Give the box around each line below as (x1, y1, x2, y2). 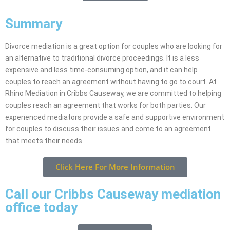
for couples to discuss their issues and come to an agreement (5, 125, 211, 133)
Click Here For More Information (55, 162, 175, 172)
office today (5, 200, 78, 216)
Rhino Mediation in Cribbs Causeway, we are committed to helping (5, 89, 221, 98)
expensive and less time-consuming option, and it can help (5, 66, 198, 74)
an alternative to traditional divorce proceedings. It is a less (5, 54, 199, 63)
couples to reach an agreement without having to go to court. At (5, 78, 217, 86)
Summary (5, 16, 62, 32)
